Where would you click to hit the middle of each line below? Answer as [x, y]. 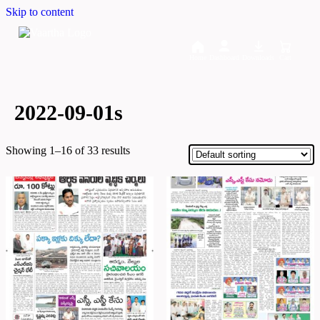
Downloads [258, 57]
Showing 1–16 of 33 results [68, 151]
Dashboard [224, 57]
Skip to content [40, 12]
